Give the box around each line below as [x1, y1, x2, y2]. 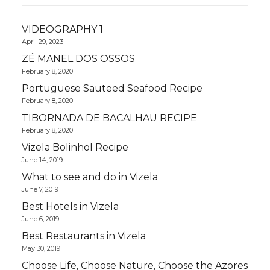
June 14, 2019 [22, 155, 63, 164]
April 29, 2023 [22, 37, 63, 46]
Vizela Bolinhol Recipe [22, 142, 128, 153]
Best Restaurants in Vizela [22, 230, 146, 242]
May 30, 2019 [22, 244, 60, 253]
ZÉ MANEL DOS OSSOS [22, 53, 135, 64]
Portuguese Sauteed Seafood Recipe [22, 83, 202, 94]
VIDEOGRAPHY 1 [22, 24, 103, 35]
